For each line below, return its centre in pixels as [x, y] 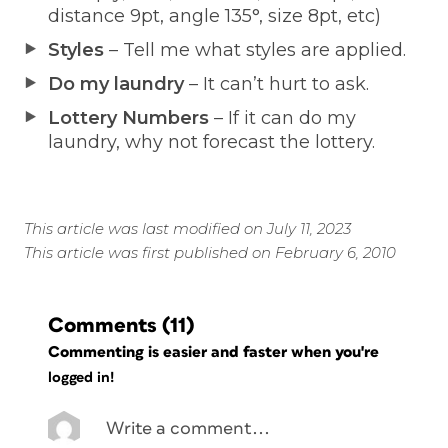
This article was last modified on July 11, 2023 [187, 228]
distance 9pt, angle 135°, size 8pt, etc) [214, 15]
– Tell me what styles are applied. [255, 49]
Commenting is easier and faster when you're [216, 351]
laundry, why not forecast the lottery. [211, 141]
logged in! [81, 378]
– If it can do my [285, 117]
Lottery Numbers [131, 117]
